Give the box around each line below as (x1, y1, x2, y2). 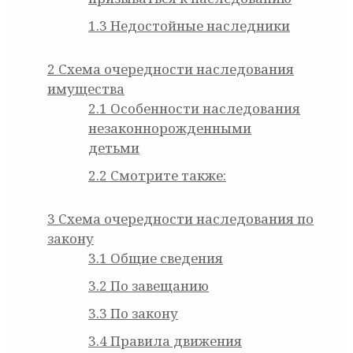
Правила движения (107, 332, 242, 351)
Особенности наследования (107, 99, 300, 118)
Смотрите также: (107, 166, 226, 185)
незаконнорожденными (88, 119, 251, 138)
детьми (88, 139, 139, 158)
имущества (47, 80, 124, 98)
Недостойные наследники (107, 17, 290, 35)
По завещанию (107, 277, 209, 295)
